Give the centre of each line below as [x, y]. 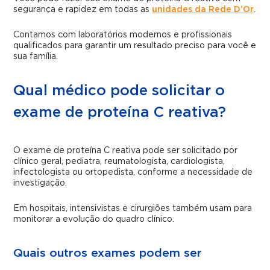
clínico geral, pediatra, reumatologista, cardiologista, [119, 162]
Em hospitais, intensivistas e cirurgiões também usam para [133, 209]
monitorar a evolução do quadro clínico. [94, 220]
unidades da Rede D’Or [203, 10]
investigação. [40, 184]
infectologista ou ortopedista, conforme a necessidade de [133, 173]
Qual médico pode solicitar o [119, 91]
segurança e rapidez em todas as [83, 10]
